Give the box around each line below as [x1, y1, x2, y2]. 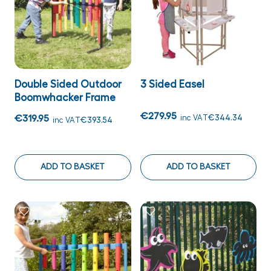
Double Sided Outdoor [15, 79, 122, 90]
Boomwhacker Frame [15, 93, 116, 103]
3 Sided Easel [140, 79, 204, 90]
